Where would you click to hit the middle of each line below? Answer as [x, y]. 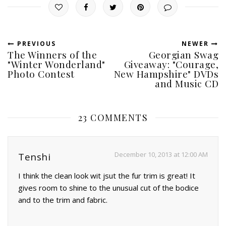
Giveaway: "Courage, [171, 64]
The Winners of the [52, 55]
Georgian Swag [183, 55]
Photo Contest [41, 74]
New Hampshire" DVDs [166, 74]
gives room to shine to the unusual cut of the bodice [108, 188]
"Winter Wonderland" [56, 64]
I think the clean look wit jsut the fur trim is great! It [107, 176]
